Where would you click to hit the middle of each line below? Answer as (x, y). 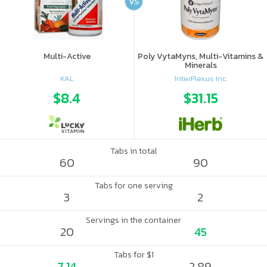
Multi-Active (67, 56)
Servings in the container (133, 220)
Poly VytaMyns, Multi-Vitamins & (201, 56)
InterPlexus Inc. (201, 78)
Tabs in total (133, 151)
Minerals (201, 65)
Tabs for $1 (133, 255)
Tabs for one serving (133, 186)
